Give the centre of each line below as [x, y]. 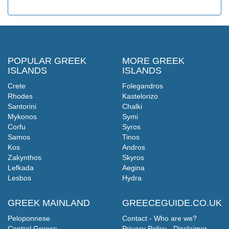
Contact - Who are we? [159, 218]
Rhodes [20, 96]
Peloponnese [29, 218]
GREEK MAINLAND [49, 203]
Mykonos [22, 116]
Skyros [133, 157]
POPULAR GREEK [47, 61]
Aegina [133, 167]
